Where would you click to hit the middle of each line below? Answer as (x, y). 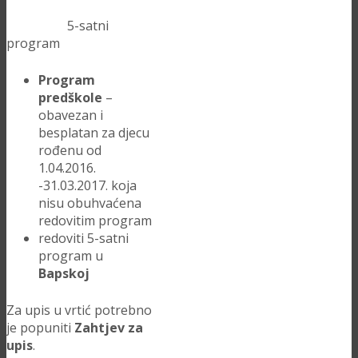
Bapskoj (64, 273)
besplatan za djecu (94, 133)
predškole (70, 97)
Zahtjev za (109, 328)
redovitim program (95, 221)
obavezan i (71, 115)
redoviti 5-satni (84, 238)
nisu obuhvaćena (90, 203)
